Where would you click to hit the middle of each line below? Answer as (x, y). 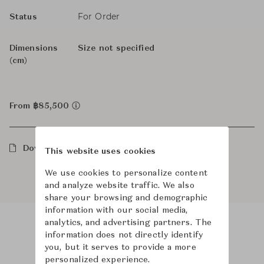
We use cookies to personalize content (126, 173)
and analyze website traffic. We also (120, 186)
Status (23, 17)
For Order (99, 16)
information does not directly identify (124, 235)
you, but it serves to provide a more (121, 247)
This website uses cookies (100, 151)
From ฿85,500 (41, 106)
